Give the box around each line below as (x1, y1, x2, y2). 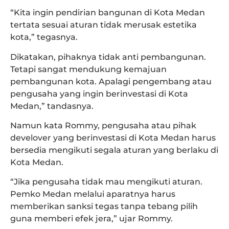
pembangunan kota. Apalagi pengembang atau (10, 76, 212, 86)
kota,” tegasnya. (10, 32, 78, 42)
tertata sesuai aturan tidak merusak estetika (10, 20, 197, 30)
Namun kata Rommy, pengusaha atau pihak (10, 121, 196, 131)
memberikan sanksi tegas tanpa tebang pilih (10, 201, 198, 212)
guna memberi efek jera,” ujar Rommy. (10, 214, 173, 224)
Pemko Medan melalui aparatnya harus (10, 189, 175, 199)
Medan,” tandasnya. (10, 101, 94, 111)
